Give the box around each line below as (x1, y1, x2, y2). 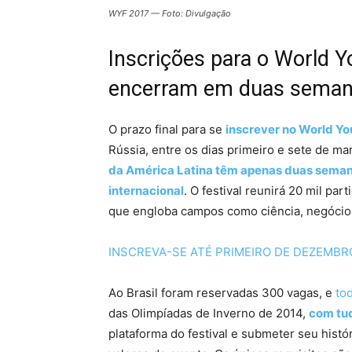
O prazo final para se (108, 122, 225, 137)
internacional (108, 183, 184, 198)
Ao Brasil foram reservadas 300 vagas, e (108, 285, 335, 300)
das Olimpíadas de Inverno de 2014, (108, 306, 309, 321)
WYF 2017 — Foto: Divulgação (108, 8, 231, 19)
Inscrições (108, 46, 205, 71)
